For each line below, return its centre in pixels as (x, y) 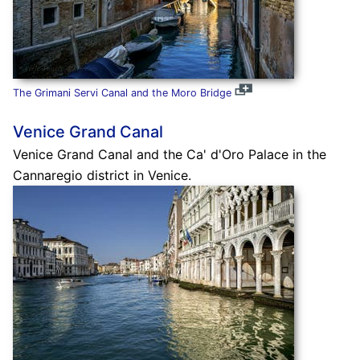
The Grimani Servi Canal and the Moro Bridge (122, 93)
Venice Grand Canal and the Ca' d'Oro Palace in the (169, 155)
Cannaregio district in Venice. (102, 176)
